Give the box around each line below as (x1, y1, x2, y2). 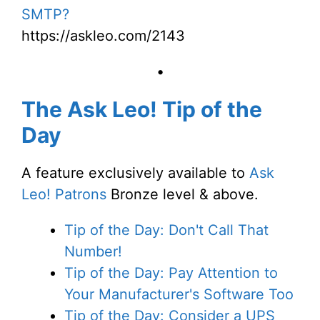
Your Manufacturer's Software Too (64, 286, 294, 304)
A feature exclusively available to (21, 164, 249, 182)
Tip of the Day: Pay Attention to (64, 264, 278, 282)
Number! (64, 243, 122, 261)
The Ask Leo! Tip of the (21, 96, 262, 123)
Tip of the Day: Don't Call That (64, 221, 269, 239)
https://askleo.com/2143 (21, 27, 185, 45)
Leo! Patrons (21, 186, 106, 204)
